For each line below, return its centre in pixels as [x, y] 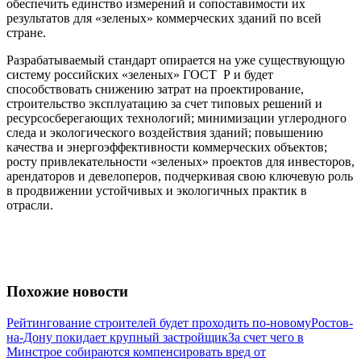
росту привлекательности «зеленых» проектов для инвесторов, [180, 162]
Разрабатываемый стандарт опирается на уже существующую [176, 60]
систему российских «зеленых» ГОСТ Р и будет [140, 75]
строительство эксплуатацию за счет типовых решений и [164, 104]
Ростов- [332, 322]
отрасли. [30, 205]
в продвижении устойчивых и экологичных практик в [157, 191]
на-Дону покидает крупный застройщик [117, 337]
